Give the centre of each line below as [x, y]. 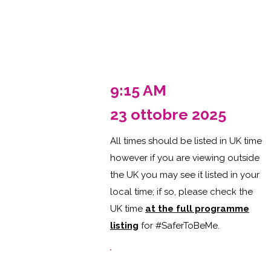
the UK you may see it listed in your [185, 175]
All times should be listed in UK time [186, 141]
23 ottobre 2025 [168, 114]
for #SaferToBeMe [178, 226]
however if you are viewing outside [185, 158]
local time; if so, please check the [181, 192]
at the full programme [197, 209]
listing [124, 226]
